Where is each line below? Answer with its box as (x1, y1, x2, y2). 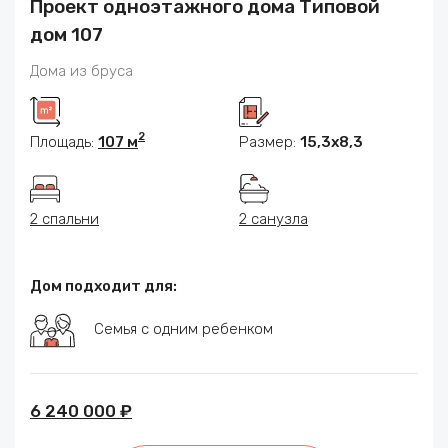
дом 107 (30, 23, 103, 47)
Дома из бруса (30, 62, 133, 81)
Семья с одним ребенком (94, 320, 273, 339)
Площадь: (30, 133, 98, 152)
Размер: (239, 133, 300, 152)
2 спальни (30, 210, 99, 229)
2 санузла (239, 210, 308, 229)
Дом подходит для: (30, 277, 177, 296)
